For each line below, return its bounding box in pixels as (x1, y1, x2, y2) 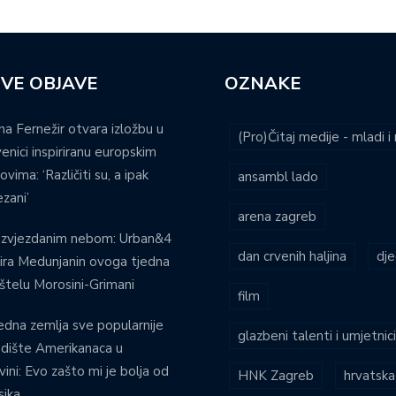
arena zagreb (238, 207, 316, 225)
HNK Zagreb (238, 366, 314, 385)
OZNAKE (225, 71, 301, 95)
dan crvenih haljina (238, 247, 346, 265)
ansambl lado (238, 167, 318, 186)
